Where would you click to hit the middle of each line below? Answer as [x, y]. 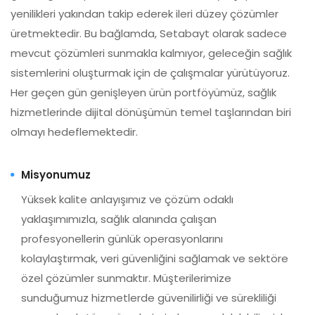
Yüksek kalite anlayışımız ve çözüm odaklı [127, 199]
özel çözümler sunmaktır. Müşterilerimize [126, 278]
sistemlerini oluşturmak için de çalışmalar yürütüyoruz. [150, 73]
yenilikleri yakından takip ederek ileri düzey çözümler [144, 14]
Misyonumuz [56, 175]
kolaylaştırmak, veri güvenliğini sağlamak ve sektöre [155, 258]
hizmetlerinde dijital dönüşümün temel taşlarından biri [151, 112]
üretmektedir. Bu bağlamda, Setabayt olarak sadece [149, 33]
